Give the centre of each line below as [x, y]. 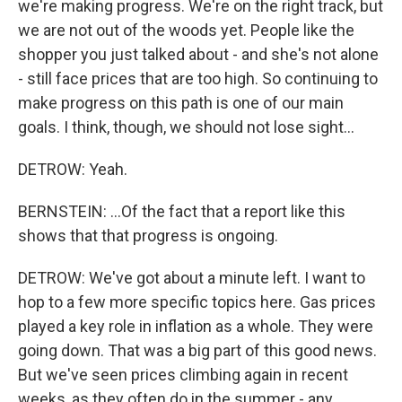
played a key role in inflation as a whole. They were [196, 326]
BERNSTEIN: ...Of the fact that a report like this [182, 211]
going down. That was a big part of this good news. [197, 350]
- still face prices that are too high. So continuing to [198, 79]
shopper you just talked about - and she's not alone [198, 54]
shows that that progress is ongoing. [148, 236]
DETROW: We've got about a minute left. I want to [192, 278]
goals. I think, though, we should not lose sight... [186, 127]
